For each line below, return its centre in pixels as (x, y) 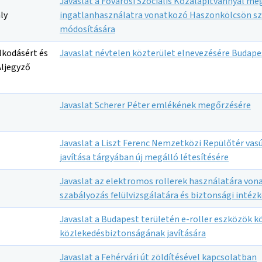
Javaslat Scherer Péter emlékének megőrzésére (155, 105)
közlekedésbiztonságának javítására (133, 233)
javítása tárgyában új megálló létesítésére (144, 157)
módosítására (87, 29)
